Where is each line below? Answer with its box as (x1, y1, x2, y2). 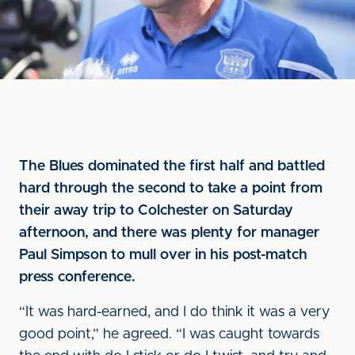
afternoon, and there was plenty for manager (19, 226, 319, 240)
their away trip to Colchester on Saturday (19, 204, 293, 218)
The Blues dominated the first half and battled (19, 159, 325, 174)
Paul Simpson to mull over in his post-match (19, 248, 307, 262)
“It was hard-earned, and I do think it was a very (19, 305, 330, 319)
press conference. (19, 270, 136, 284)
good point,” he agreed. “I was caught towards (19, 327, 319, 342)
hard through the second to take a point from (19, 181, 323, 196)
